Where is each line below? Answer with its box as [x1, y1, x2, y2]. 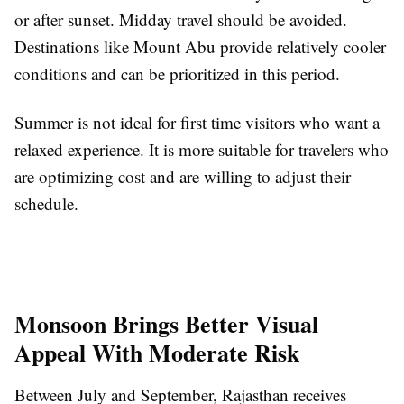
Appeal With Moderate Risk [14, 335, 299, 371]
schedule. [14, 192, 78, 216]
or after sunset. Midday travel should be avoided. [14, 8, 347, 32]
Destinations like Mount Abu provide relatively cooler [14, 35, 386, 59]
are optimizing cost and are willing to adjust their [14, 165, 351, 188]
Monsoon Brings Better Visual [14, 307, 318, 342]
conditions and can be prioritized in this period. [14, 62, 340, 86]
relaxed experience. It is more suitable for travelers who [14, 138, 389, 161]
